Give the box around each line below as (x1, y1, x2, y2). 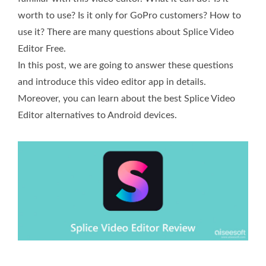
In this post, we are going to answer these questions (18, 60, 233, 70)
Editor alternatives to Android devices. (18, 110, 177, 120)
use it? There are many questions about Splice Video (18, 27, 234, 37)
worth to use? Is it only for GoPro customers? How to (18, 10, 241, 20)
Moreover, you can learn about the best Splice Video (18, 93, 235, 103)
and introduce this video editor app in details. (18, 77, 206, 87)
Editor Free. (18, 43, 66, 53)
